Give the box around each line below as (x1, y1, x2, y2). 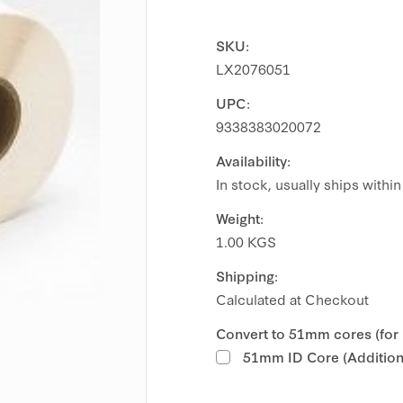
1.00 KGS (216, 232, 276, 251)
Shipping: (216, 266, 278, 285)
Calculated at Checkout (216, 290, 369, 309)
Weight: (216, 209, 264, 228)
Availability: (216, 151, 291, 170)
